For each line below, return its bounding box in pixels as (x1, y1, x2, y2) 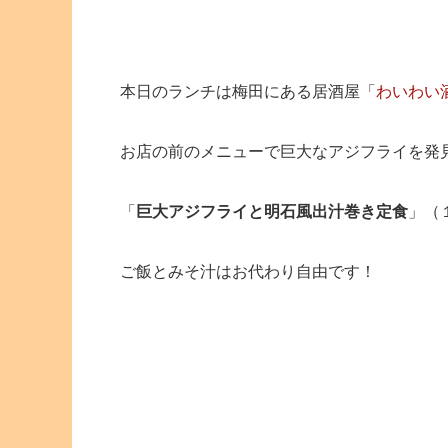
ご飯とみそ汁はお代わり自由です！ (120, 262, 376, 280)
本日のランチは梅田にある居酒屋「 (120, 82, 376, 100)
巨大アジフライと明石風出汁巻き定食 (136, 202, 408, 220)
